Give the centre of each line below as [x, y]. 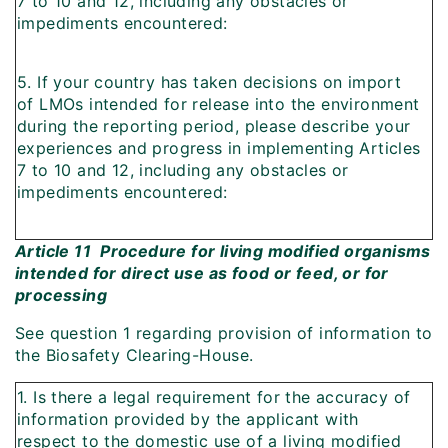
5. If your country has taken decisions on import [209, 82]
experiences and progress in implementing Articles [219, 148]
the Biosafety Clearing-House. [134, 355]
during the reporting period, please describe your [214, 126]
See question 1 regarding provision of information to [224, 333]
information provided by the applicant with [188, 419]
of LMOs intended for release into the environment [218, 104]
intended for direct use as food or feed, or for [202, 273]
